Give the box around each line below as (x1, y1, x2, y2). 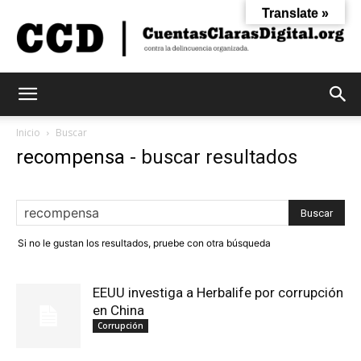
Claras (180, 173, 213, 188)
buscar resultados (141, 146, 297, 169)
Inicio (16, 126, 40, 140)
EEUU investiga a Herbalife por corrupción (93, 284, 343, 301)
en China (93, 302, 144, 319)
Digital (180, 246, 213, 260)
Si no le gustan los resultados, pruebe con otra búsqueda (18, 237, 271, 250)
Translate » (262, 6, 329, 20)
